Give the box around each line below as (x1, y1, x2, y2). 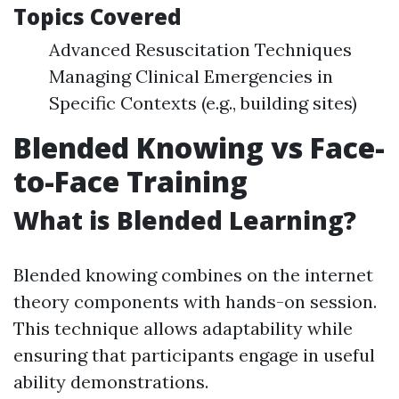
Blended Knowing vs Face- (13, 128, 385, 167)
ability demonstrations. (13, 370, 208, 393)
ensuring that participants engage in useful (13, 344, 375, 366)
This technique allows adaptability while (13, 317, 353, 339)
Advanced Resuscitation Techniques (49, 38, 352, 61)
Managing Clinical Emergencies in (49, 65, 333, 87)
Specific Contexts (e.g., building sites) (49, 92, 357, 114)
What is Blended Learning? (13, 203, 356, 237)
